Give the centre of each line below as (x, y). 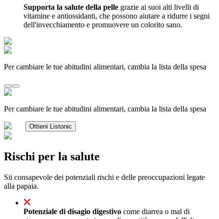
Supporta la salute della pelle (71, 7)
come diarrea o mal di (155, 211)
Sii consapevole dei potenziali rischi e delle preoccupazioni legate (104, 177)
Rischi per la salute (52, 156)
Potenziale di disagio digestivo (72, 211)
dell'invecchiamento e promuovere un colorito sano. (103, 24)
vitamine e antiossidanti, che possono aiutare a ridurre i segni (117, 16)
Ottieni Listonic (51, 126)
